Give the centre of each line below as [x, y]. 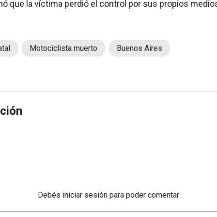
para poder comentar [144, 195]
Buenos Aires [139, 48]
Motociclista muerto [63, 48]
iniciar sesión [85, 195]
